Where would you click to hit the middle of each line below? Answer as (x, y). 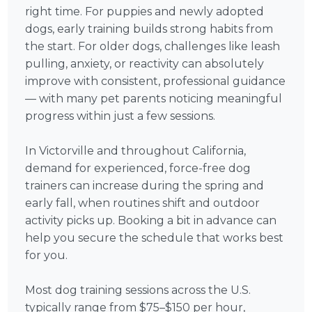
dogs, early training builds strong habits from (149, 29)
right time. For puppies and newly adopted (145, 12)
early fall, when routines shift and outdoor (143, 203)
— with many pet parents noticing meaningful (154, 99)
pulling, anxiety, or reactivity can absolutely (145, 64)
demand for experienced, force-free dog (138, 169)
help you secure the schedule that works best (155, 238)
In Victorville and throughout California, (136, 151)
